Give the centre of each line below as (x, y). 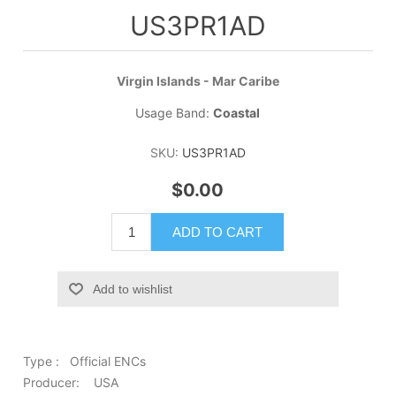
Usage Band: (175, 112)
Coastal (237, 112)
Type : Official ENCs (84, 362)
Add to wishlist (133, 289)
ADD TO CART (218, 232)
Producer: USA (70, 383)
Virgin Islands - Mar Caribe (198, 80)
